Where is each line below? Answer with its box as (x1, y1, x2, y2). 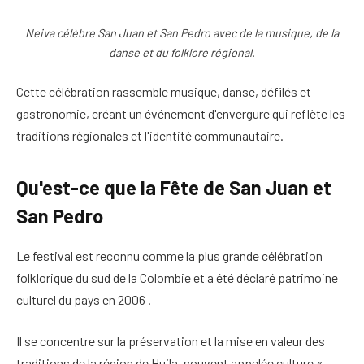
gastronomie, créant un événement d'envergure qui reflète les (16, 106, 345, 122)
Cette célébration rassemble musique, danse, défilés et (16, 84, 311, 100)
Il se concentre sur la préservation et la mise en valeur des (16, 333, 325, 349)
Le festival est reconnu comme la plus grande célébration (16, 247, 323, 263)
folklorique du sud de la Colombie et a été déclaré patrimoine (16, 269, 338, 285)
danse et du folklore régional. (109, 45, 255, 60)
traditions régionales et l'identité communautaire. (16, 128, 284, 144)
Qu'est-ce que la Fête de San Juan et (16, 175, 331, 199)
